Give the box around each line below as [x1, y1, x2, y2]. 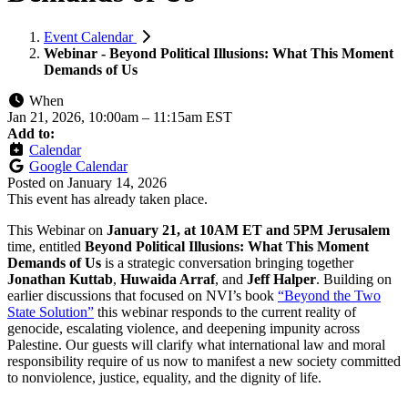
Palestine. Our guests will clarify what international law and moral [7, 336, 385, 352]
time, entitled [7, 238, 85, 254]
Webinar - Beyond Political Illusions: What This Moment [44, 45, 393, 61]
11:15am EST [153, 108, 232, 125]
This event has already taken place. [7, 190, 208, 207]
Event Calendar [44, 28, 137, 45]
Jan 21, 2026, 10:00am [7, 108, 142, 125]
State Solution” [7, 303, 94, 320]
